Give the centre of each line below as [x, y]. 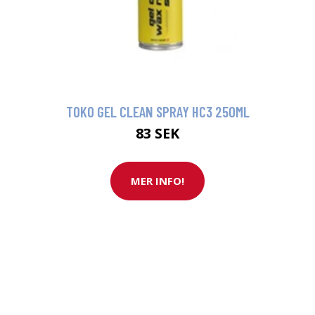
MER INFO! [157, 181]
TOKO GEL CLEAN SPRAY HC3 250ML [157, 111]
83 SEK [157, 133]
